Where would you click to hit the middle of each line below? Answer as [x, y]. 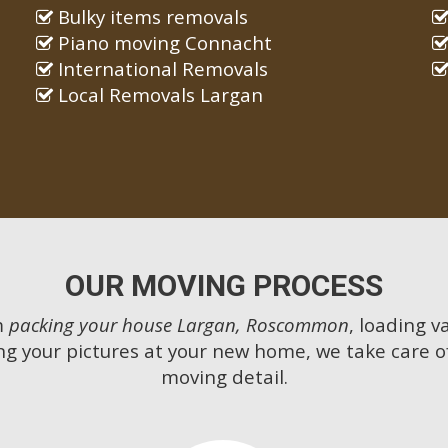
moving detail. [224, 377]
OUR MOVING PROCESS [224, 286]
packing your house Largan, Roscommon [178, 325]
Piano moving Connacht [162, 43]
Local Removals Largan [157, 95]
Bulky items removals [150, 17]
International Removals [160, 69]
